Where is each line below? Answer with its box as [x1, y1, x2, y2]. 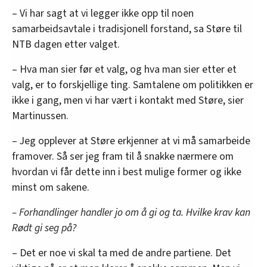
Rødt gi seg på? [12, 221, 76, 236]
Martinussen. [12, 108, 69, 124]
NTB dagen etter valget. [12, 37, 120, 52]
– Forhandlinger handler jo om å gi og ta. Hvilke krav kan [12, 205, 250, 221]
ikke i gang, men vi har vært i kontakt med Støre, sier [12, 93, 244, 108]
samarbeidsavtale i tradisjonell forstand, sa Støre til [12, 21, 242, 37]
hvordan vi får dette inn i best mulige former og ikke [12, 164, 241, 180]
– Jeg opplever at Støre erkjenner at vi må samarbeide [12, 133, 250, 149]
